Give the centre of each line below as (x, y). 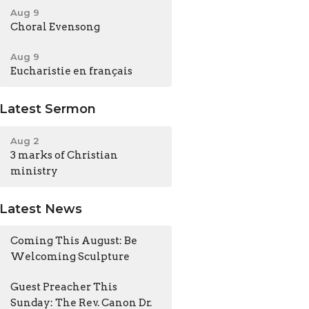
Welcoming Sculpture (70, 257)
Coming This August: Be (74, 241)
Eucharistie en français (72, 71)
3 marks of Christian (64, 155)
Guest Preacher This (64, 287)
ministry (34, 171)
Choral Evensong (56, 27)
